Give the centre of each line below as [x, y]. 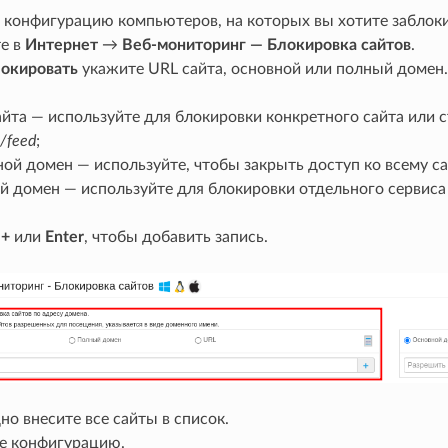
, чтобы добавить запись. [175, 237]
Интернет [61, 45]
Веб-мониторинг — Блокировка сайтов [266, 45]
